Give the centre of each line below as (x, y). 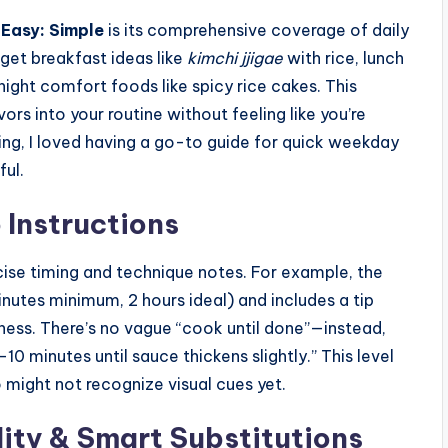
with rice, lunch (343, 57)
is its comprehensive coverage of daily (256, 29)
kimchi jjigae (235, 57)
